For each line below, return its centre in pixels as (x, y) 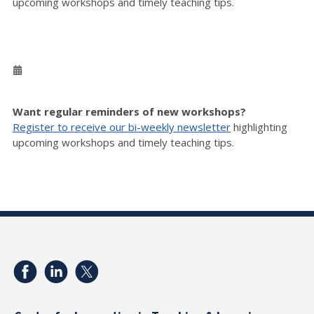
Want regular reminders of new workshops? (131, 111)
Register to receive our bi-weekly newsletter (122, 127)
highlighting (259, 127)
